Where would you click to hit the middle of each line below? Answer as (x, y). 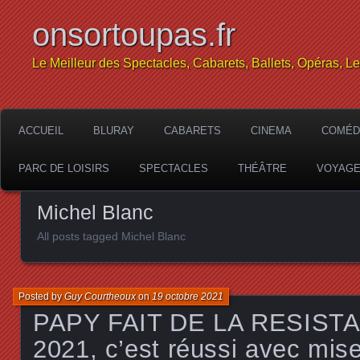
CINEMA (271, 131)
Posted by (41, 296)
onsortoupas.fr (134, 35)
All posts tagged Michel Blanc (111, 236)
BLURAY (114, 131)
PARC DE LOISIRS (64, 168)
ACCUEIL (41, 131)
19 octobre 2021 (188, 296)
